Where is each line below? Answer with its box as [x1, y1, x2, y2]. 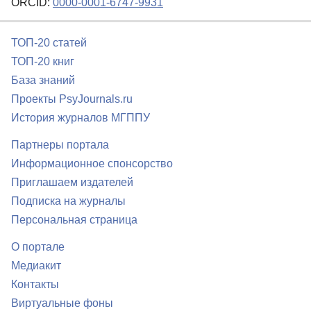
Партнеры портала [11, 139, 109, 151]
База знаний [11, 74, 75, 87]
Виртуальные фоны [11, 297, 113, 310]
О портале [11, 241, 65, 253]
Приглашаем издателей [11, 176, 133, 189]
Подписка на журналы [11, 195, 126, 208]
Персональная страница [11, 214, 137, 226]
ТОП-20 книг [11, 56, 74, 68]
